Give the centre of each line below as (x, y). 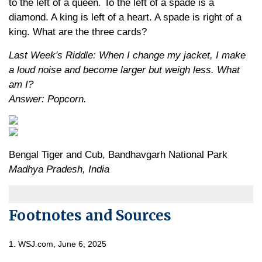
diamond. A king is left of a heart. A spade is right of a (125, 17)
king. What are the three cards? (78, 32)
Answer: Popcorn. (48, 99)
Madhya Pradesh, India (59, 169)
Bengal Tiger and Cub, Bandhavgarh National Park (118, 155)
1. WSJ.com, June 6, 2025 (58, 244)
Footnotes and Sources (90, 216)
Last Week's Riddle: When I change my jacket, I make (127, 55)
